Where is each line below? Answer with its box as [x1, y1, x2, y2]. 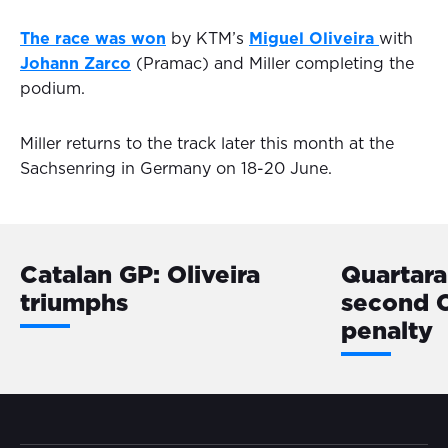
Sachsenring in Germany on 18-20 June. [20, 161, 332, 178]
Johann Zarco [20, 56, 131, 73]
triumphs [20, 292, 128, 317]
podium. [20, 81, 85, 98]
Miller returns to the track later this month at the [20, 136, 394, 153]
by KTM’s [166, 31, 249, 48]
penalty [341, 320, 433, 345]
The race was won [20, 31, 166, 48]
